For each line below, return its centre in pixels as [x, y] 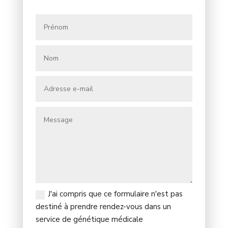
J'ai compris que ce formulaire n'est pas [116, 194]
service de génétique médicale [90, 220]
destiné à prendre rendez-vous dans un [104, 207]
